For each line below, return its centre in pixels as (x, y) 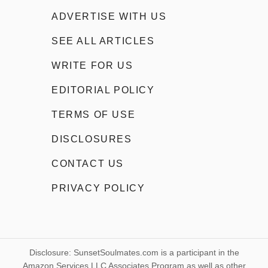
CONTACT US (88, 163)
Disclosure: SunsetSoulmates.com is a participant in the (134, 252)
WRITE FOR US (92, 65)
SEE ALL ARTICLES (103, 41)
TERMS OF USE (94, 114)
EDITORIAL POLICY (103, 90)
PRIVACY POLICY (98, 188)
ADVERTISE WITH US (109, 16)
